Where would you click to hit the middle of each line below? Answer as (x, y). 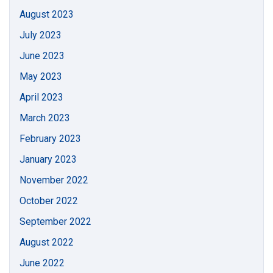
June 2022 (42, 263)
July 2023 (41, 35)
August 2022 (47, 242)
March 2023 (45, 118)
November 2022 (54, 180)
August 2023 (47, 14)
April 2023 (41, 97)
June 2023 (42, 56)
